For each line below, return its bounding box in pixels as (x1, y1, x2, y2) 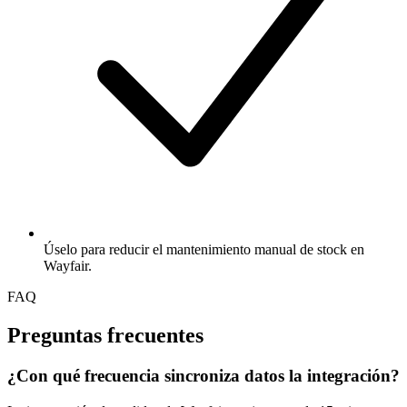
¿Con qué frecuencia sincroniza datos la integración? (7, 366, 400, 386)
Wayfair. (44, 258, 92, 274)
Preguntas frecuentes (7, 323, 203, 348)
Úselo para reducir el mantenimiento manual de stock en (44, 242, 364, 258)
